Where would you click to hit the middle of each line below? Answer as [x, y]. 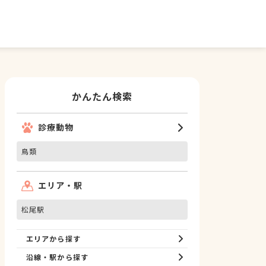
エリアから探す [53, 238]
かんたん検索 [102, 96]
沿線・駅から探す [57, 257]
